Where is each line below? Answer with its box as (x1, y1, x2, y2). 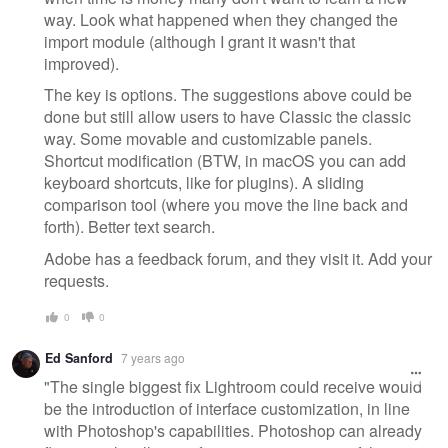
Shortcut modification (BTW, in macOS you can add (44, 149, 406, 173)
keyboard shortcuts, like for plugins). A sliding (44, 171, 364, 195)
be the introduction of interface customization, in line (44, 396, 410, 420)
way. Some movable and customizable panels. (44, 127, 372, 151)
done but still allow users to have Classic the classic (44, 105, 411, 129)
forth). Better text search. (44, 215, 215, 239)
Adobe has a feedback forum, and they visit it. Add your (44, 246, 432, 270)
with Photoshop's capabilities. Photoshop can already (44, 418, 422, 442)
